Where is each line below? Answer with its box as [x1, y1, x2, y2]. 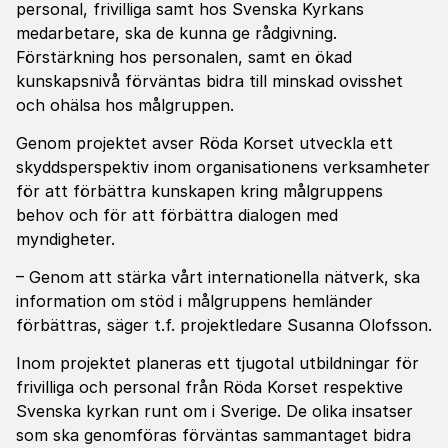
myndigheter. [16, 229, 115, 249]
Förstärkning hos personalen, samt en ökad [16, 47, 352, 67]
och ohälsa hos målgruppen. [16, 95, 234, 115]
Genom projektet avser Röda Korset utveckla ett [16, 133, 393, 153]
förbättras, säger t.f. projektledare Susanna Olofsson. [16, 315, 432, 335]
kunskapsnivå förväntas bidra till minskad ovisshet [16, 71, 403, 91]
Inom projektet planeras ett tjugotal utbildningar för [16, 353, 419, 373]
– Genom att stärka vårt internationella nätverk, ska [16, 267, 420, 287]
